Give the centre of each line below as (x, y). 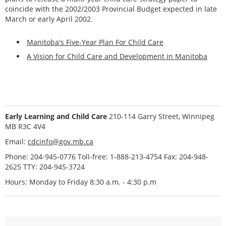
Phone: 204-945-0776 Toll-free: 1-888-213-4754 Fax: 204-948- (107, 157)
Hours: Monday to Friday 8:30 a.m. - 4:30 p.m (81, 182)
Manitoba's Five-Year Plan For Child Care (95, 42)
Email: (16, 142)
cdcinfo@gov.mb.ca (61, 142)
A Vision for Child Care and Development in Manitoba (117, 56)
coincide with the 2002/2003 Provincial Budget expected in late (111, 9)
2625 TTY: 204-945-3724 (45, 167)
